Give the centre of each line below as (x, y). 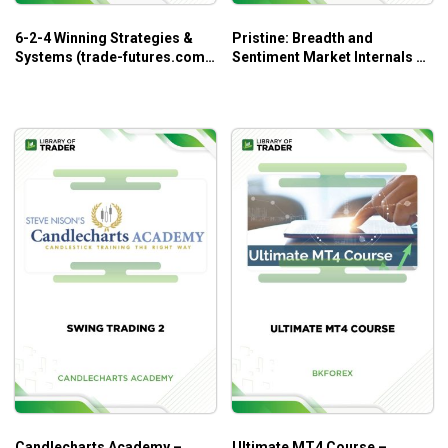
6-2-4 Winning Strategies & (104, 37)
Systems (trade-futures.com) (112, 56)
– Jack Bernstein (70, 75)
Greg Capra (270, 75)
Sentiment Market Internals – (328, 56)
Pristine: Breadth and (302, 37)
